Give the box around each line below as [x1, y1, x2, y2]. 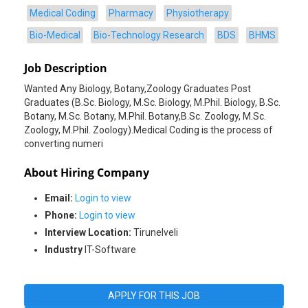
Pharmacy [109, 7, 153, 19]
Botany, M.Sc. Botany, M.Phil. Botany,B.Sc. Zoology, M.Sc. [24, 110, 266, 122]
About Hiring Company [24, 164, 149, 180]
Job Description [24, 60, 107, 76]
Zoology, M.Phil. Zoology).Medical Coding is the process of [24, 124, 273, 135]
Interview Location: [45, 226, 131, 238]
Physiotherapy [166, 7, 229, 19]
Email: [45, 192, 73, 203]
